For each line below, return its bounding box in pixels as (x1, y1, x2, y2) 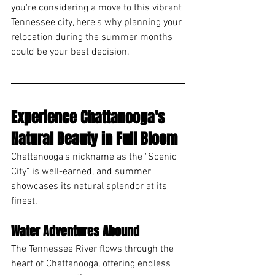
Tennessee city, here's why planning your (11, 16, 184, 29)
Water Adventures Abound (11, 222, 139, 241)
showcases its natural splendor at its (11, 180, 169, 193)
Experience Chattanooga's (11, 106, 168, 128)
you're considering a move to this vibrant (11, 1, 184, 14)
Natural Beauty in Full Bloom (11, 128, 177, 150)
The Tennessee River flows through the (11, 242, 176, 255)
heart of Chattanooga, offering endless (11, 257, 173, 270)
